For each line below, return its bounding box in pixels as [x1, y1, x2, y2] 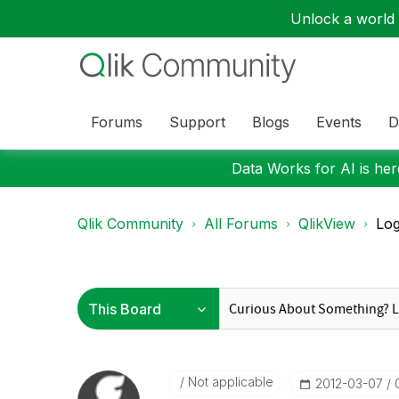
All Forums [204, 215, 278, 232]
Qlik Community [77, 215, 183, 232]
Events [316, 112, 362, 131]
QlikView [298, 215, 355, 232]
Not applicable [183, 374, 273, 389]
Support [169, 112, 225, 131]
